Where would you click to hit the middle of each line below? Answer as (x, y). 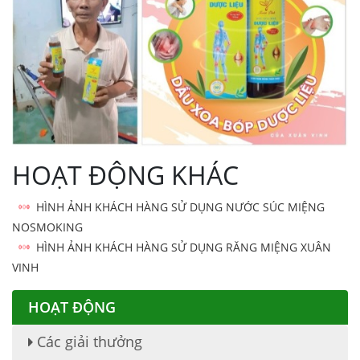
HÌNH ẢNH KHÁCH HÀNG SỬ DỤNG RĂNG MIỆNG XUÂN (184, 247)
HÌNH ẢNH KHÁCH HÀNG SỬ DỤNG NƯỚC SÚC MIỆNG (180, 207)
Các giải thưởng (88, 341)
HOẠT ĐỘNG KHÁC (125, 174)
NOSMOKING (47, 227)
